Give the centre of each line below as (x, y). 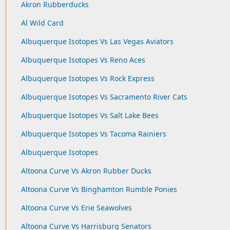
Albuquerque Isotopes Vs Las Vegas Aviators (97, 41)
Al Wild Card (42, 23)
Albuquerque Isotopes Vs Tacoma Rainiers (93, 134)
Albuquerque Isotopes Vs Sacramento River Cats (104, 97)
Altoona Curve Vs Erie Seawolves (76, 208)
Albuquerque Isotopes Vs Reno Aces (83, 60)
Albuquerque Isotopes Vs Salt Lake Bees (90, 115)
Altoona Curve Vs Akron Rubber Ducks (86, 171)
